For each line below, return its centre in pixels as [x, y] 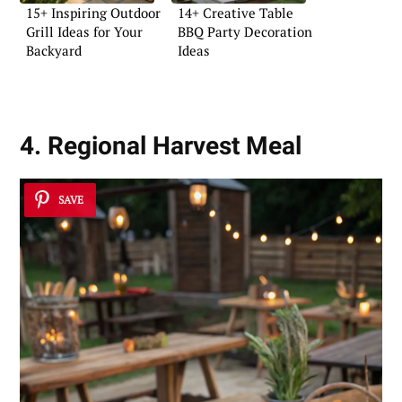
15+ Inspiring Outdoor [93, 12]
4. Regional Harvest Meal [161, 146]
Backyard [54, 50]
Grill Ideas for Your [84, 31]
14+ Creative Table [236, 12]
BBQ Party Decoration [245, 31]
